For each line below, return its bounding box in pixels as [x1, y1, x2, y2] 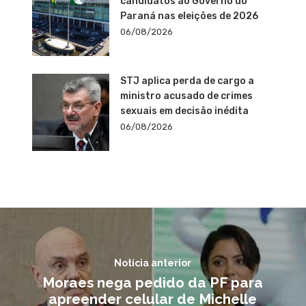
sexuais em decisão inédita [120, 105, 249, 117]
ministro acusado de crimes [120, 90, 253, 102]
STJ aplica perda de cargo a [120, 75, 254, 87]
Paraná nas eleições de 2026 [120, 10, 258, 23]
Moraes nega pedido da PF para [42, 273, 263, 291]
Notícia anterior [114, 257, 191, 268]
